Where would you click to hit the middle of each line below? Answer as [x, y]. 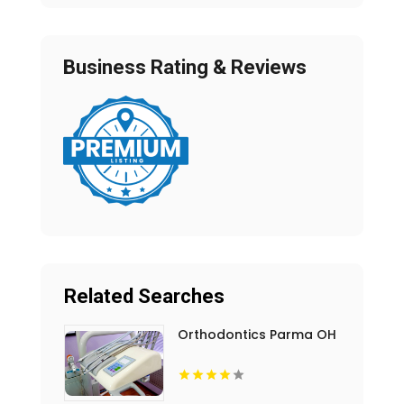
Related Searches [144, 297]
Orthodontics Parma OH [257, 335]
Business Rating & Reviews [184, 68]
